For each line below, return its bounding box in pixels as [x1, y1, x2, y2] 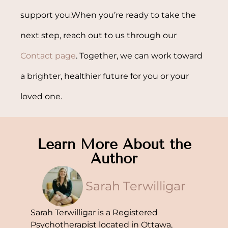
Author [91, 150, 137, 167]
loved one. [20, 91, 63, 101]
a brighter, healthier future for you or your [20, 71, 189, 81]
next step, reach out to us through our [20, 30, 177, 40]
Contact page [20, 50, 76, 61]
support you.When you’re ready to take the [20, 10, 196, 20]
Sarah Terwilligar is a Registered [31, 207, 158, 217]
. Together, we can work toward [76, 50, 203, 61]
